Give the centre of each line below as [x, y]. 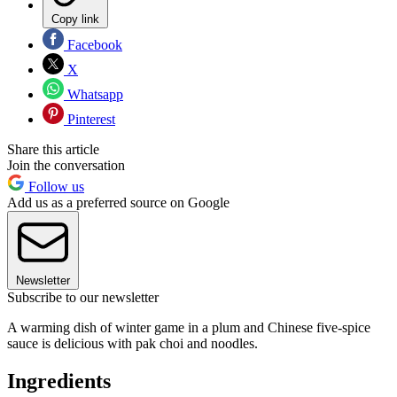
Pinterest [90, 119]
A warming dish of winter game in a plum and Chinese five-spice [189, 327]
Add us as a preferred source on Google [118, 202]
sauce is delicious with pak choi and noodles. [132, 343]
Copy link [75, 19]
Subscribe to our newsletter [83, 297]
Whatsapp [93, 94]
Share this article [53, 149]
